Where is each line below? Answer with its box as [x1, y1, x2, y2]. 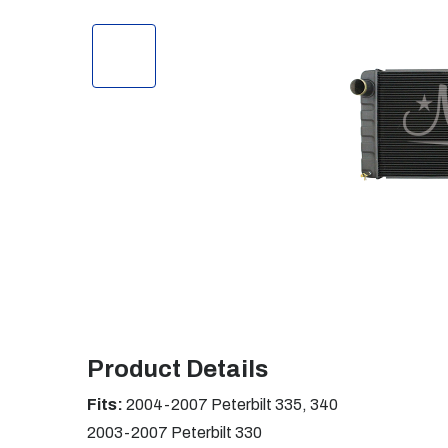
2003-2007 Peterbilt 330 [87, 424, 262, 441]
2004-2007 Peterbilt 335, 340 [123, 396, 338, 413]
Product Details [87, 356, 268, 382]
